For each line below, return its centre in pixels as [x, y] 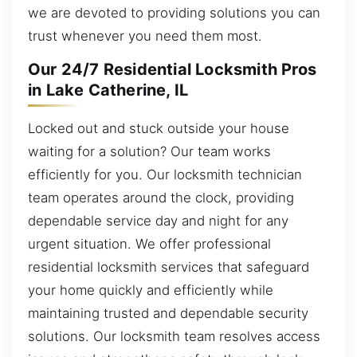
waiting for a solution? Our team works [149, 151]
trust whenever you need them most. [145, 35]
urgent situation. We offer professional [149, 243]
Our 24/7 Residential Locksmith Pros [173, 70]
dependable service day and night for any [158, 220]
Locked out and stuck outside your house [159, 128]
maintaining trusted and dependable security [168, 313]
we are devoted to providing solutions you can [174, 12]
